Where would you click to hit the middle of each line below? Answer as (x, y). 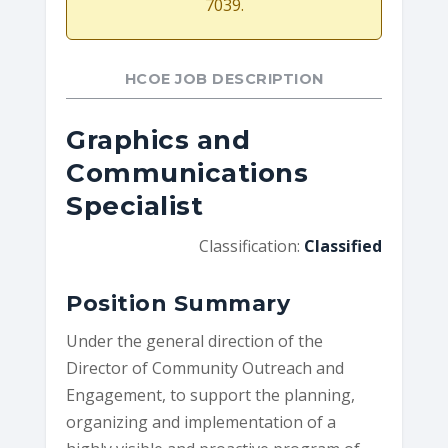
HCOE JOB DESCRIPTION (224, 79)
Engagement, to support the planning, (211, 395)
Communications (187, 173)
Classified (342, 246)
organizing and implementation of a (201, 422)
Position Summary (178, 303)
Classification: (251, 246)
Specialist (135, 206)
